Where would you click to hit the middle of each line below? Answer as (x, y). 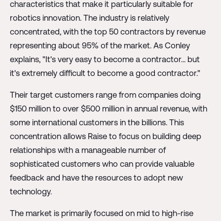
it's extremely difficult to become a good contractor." (105, 73)
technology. (31, 192)
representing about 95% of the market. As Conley (100, 46)
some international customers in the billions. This (97, 123)
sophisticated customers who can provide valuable (102, 164)
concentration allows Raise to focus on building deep (105, 136)
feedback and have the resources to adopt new (96, 178)
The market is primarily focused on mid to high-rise (101, 213)
